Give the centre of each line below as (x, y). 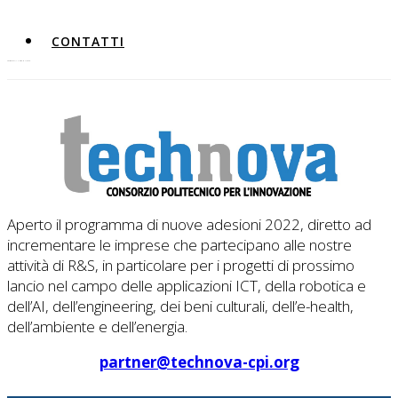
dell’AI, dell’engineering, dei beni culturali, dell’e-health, (180, 306)
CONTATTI (88, 42)
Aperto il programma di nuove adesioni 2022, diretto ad (189, 225)
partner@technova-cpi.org (199, 362)
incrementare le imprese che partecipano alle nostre (179, 245)
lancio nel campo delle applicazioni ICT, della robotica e (187, 286)
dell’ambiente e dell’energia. (97, 327)
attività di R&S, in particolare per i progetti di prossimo (181, 266)
